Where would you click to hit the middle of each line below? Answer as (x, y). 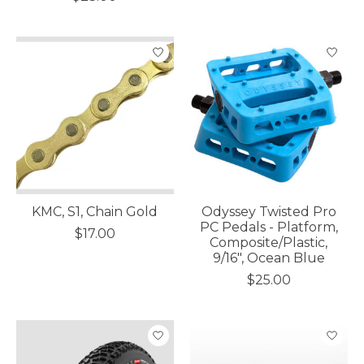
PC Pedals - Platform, (269, 227)
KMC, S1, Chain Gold (95, 211)
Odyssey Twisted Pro (269, 211)
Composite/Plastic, (269, 242)
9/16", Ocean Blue (269, 258)
